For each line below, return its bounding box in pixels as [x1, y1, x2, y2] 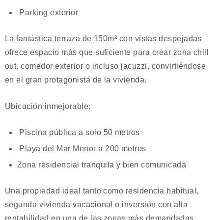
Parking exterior [17, 8, 79, 17]
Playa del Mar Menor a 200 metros [17, 144, 146, 153]
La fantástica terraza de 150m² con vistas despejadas [5, 34, 202, 43]
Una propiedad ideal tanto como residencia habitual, [5, 187, 199, 195]
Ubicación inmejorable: [5, 102, 91, 110]
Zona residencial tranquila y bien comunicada [17, 161, 187, 169]
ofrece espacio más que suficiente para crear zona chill [5, 48, 209, 57]
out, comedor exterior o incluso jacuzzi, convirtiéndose [5, 62, 206, 71]
